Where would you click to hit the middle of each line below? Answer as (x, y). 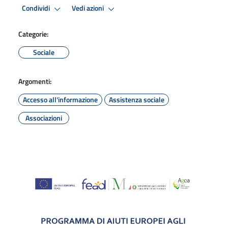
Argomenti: (35, 81)
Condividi (37, 8)
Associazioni (44, 118)
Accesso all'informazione (60, 99)
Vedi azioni (89, 8)
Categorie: (33, 34)
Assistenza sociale (137, 99)
